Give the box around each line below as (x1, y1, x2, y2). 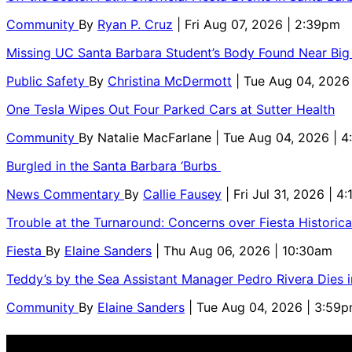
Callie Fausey (143, 185, 222, 202)
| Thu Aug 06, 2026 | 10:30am (156, 242, 332, 258)
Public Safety (6, 72, 89, 89)
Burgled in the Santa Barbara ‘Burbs (6, 157, 221, 174)
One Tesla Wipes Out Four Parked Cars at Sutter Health (6, 101, 335, 117)
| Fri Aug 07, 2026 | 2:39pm (177, 16, 340, 32)
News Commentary (6, 185, 124, 202)
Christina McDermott (108, 72, 232, 89)
